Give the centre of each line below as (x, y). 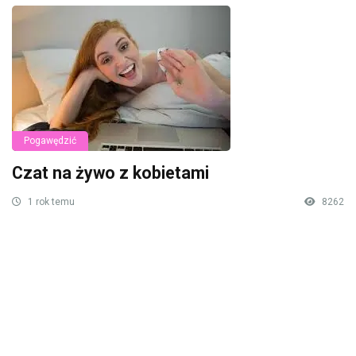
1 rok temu (50, 201)
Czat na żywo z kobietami (110, 172)
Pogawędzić (50, 140)
